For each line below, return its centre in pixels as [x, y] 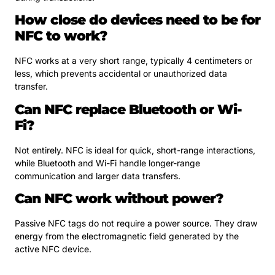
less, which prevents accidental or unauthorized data [121, 74]
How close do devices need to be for [137, 20]
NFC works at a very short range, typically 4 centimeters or [134, 61]
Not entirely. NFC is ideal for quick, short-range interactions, [135, 150]
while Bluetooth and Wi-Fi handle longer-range [107, 163]
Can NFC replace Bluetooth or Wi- [128, 109]
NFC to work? [61, 36]
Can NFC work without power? [119, 199]
